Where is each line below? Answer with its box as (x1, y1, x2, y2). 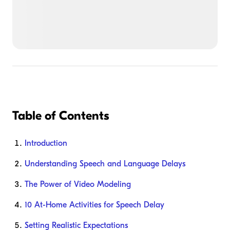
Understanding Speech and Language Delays (25, 159, 185, 169)
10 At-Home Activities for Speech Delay (25, 200, 164, 210)
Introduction (25, 139, 67, 148)
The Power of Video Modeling (25, 180, 131, 189)
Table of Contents (12, 108, 109, 123)
